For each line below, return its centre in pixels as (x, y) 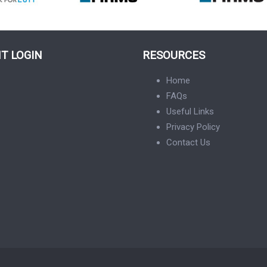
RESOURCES (174, 55)
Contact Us (188, 142)
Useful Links (190, 111)
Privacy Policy (193, 127)
